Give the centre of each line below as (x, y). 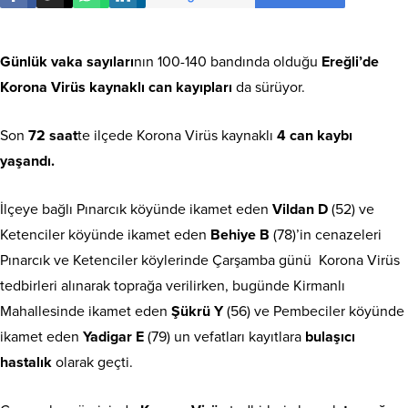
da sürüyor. (269, 87)
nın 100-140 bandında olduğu (228, 61)
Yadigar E (113, 337)
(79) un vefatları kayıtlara (224, 337)
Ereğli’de (350, 61)
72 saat (51, 135)
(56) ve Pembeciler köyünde (314, 311)
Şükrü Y (195, 311)
